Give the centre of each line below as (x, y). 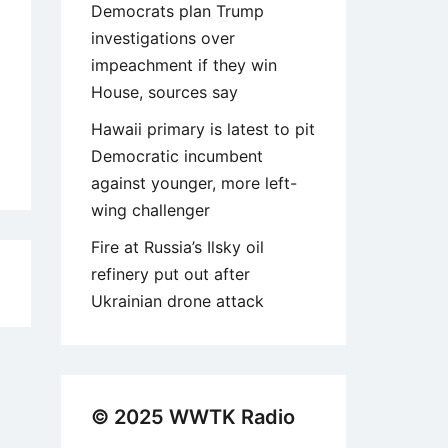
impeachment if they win (184, 65)
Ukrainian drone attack (177, 301)
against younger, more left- (194, 183)
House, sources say (164, 92)
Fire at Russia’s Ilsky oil (177, 247)
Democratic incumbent (177, 156)
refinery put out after (170, 274)
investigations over (163, 38)
